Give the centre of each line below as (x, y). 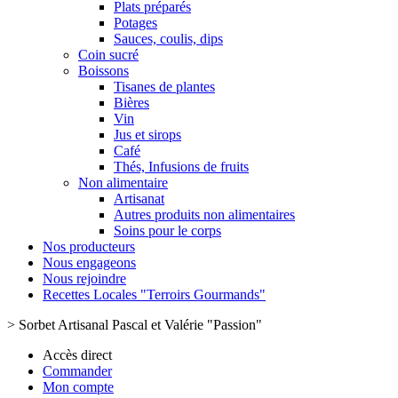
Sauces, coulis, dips (168, 39)
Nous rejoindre (84, 279)
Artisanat (139, 199)
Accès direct (77, 355)
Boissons (103, 71)
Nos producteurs (89, 247)
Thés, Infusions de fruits (181, 167)
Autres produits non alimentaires (204, 215)
